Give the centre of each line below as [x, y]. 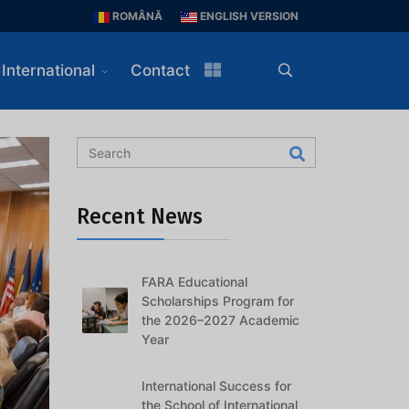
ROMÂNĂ [136, 16]
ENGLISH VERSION [248, 16]
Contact [160, 70]
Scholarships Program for [218, 301]
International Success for [217, 386]
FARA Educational [195, 282]
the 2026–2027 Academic [221, 320]
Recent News [139, 216]
